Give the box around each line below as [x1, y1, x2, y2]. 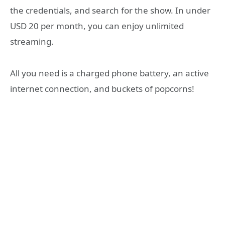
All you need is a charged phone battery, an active [10, 67, 209, 79]
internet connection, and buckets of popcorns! [10, 82, 194, 94]
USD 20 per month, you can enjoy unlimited [10, 20, 184, 32]
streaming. [10, 36, 54, 48]
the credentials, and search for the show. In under [10, 5, 210, 17]
